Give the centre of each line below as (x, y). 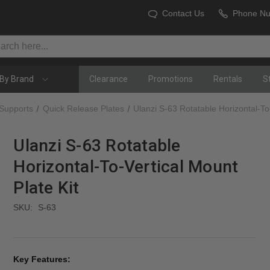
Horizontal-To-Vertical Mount (126, 167)
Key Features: (43, 259)
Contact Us (183, 13)
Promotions (170, 79)
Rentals (228, 79)
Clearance (108, 79)
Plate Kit (46, 188)
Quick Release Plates (83, 108)
